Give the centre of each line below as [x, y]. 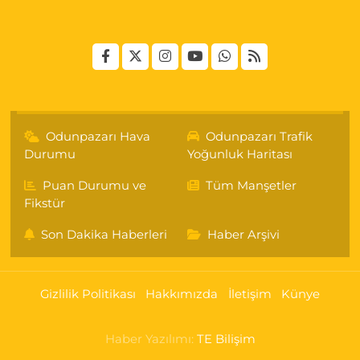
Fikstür [44, 203]
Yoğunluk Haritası [239, 154]
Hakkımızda [182, 294]
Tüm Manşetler [251, 186]
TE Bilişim [226, 339]
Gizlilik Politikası [88, 294]
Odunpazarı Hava [98, 137]
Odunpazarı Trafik [259, 137]
